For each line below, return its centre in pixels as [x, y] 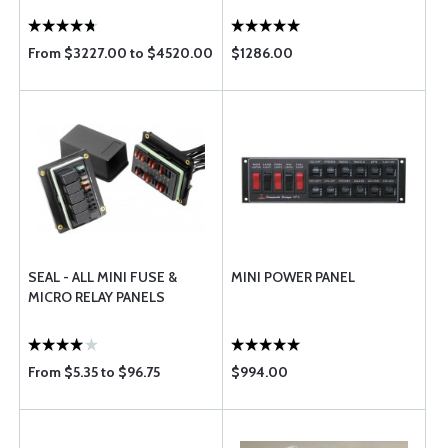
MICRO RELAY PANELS [96, 297]
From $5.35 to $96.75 [94, 372]
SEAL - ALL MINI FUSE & [102, 277]
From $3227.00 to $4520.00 [120, 53]
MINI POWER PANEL [293, 277]
